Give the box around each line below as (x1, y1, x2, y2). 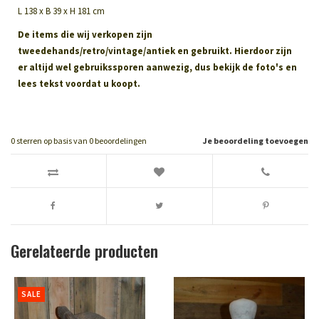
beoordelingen (93, 135, 147, 146)
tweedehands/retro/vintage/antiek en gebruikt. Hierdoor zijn (18, 44, 292, 57)
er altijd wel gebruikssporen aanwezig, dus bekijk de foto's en (18, 61, 297, 73)
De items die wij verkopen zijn (18, 28, 152, 41)
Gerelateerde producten (11, 239, 158, 262)
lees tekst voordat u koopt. (18, 77, 140, 90)
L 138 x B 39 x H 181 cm (18, 4, 105, 17)
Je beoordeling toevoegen (203, 135, 308, 146)
